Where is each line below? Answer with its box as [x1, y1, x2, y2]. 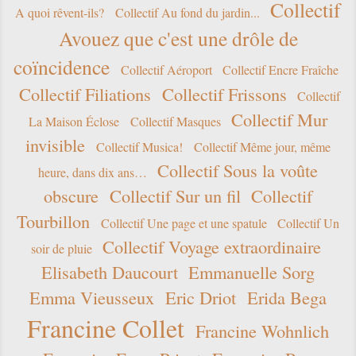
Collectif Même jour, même [193, 138, 331, 156]
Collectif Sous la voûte [157, 158, 319, 183]
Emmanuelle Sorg [188, 260, 315, 284]
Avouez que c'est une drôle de [58, 25, 298, 52]
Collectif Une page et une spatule [100, 215, 267, 232]
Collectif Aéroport [120, 61, 212, 79]
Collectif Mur [231, 107, 328, 132]
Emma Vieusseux [29, 285, 155, 310]
